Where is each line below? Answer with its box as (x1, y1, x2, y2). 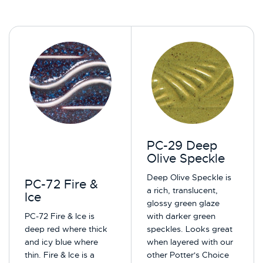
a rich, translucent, (147, 185, 218, 196)
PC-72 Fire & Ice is (25, 211, 95, 222)
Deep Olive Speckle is (147, 172, 232, 183)
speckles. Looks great (147, 224, 233, 235)
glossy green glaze (147, 198, 220, 209)
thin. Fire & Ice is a (25, 249, 95, 261)
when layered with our (147, 237, 234, 248)
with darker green (147, 211, 216, 222)
